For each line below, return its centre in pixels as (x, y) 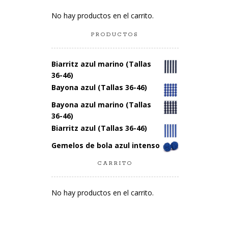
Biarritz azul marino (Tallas (101, 64)
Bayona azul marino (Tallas (101, 105)
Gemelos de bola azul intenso (106, 146)
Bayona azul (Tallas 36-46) (99, 87)
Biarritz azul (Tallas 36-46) (99, 128)
